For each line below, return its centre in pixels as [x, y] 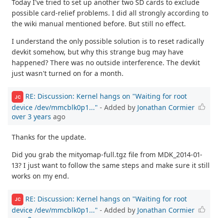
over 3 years [31, 117]
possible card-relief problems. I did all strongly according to [110, 13]
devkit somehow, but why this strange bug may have [98, 52]
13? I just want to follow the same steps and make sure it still [111, 165]
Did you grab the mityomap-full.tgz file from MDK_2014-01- [107, 155]
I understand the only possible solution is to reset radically [108, 41]
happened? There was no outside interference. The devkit [106, 63]
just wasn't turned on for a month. [68, 73]
